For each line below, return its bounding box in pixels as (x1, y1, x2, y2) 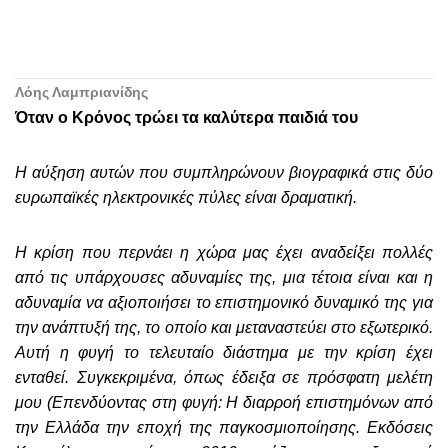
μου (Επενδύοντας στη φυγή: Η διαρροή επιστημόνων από (15, 394, 433, 411)
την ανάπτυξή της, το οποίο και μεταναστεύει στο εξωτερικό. (15, 319, 433, 336)
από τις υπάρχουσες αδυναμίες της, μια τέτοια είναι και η (15, 269, 433, 286)
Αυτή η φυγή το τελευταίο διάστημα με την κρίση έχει (15, 344, 433, 361)
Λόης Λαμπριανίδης (15, 84, 148, 100)
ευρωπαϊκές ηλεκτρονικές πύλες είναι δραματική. (15, 189, 357, 206)
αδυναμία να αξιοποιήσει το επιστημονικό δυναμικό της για (15, 294, 433, 311)
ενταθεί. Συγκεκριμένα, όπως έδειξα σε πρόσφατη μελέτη (15, 369, 433, 386)
